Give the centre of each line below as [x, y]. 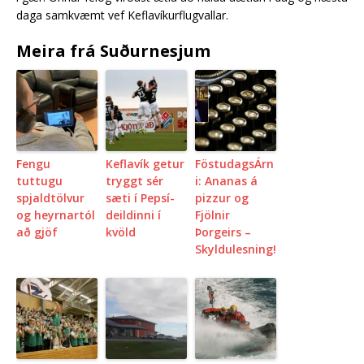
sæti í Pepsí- [140, 198]
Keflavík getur [145, 164]
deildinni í [133, 215]
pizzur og [222, 198]
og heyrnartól [56, 215]
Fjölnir [212, 215]
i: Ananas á [226, 181]
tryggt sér [134, 181]
